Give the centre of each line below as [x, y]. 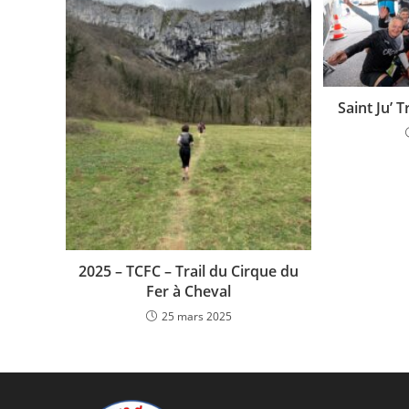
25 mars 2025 [196, 317]
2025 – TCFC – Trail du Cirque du [189, 272]
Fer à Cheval [189, 292]
